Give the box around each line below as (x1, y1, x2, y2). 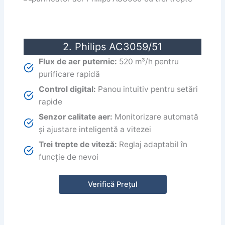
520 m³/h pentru (117, 56, 179, 66)
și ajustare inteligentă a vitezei (39, 124, 152, 134)
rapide (39, 96, 63, 106)
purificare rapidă (39, 69, 100, 79)
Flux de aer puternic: (39, 56, 118, 66)
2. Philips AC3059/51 (63, 40, 162, 53)
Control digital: (39, 84, 96, 94)
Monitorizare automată (113, 111, 199, 122)
